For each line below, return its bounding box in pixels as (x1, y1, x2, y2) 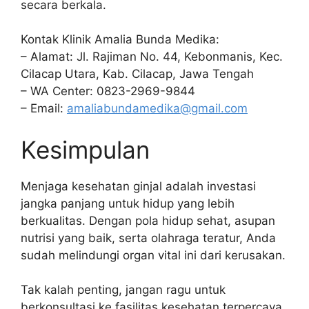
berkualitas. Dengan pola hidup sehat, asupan (21, 213, 275, 228)
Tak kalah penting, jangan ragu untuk (21, 283, 226, 297)
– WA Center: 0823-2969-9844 (21, 84, 195, 98)
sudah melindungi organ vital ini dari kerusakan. (21, 248, 286, 262)
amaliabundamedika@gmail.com (67, 101, 248, 115)
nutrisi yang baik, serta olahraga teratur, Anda (21, 230, 276, 245)
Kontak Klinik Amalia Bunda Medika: (21, 32, 219, 46)
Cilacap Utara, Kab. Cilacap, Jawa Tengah (21, 67, 254, 81)
